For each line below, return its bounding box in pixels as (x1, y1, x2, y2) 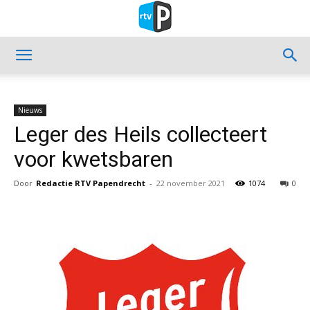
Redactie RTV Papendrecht (36, 178, 145, 188)
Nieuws (18, 105, 42, 115)
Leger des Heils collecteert (14, 121, 267, 147)
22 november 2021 (156, 178, 225, 188)
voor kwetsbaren (14, 146, 173, 172)
